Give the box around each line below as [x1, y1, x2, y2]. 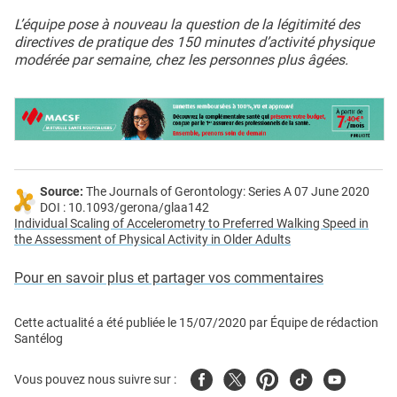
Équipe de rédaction [268, 315, 378, 331]
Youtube [323, 369, 375, 386]
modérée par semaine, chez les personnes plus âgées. [14, 51, 348, 69]
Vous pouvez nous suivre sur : [14, 371, 176, 387]
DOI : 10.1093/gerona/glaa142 [40, 200, 209, 216]
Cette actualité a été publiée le [14, 315, 179, 331]
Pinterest [256, 369, 311, 386]
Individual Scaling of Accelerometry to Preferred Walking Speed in [14, 216, 369, 232]
